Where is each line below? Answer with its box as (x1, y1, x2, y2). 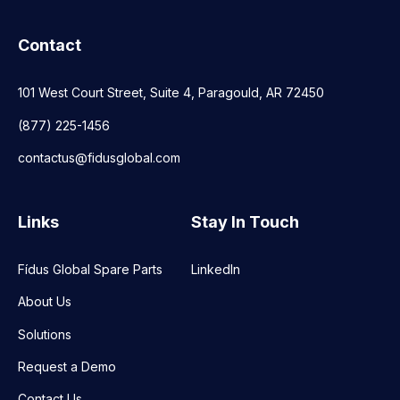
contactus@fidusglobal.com (18, 149, 180, 165)
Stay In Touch (191, 212, 299, 232)
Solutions (18, 326, 71, 342)
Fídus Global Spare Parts (18, 262, 162, 278)
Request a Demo (18, 358, 116, 374)
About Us (18, 294, 71, 310)
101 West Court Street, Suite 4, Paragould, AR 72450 (18, 85, 324, 101)
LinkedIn (191, 262, 240, 278)
